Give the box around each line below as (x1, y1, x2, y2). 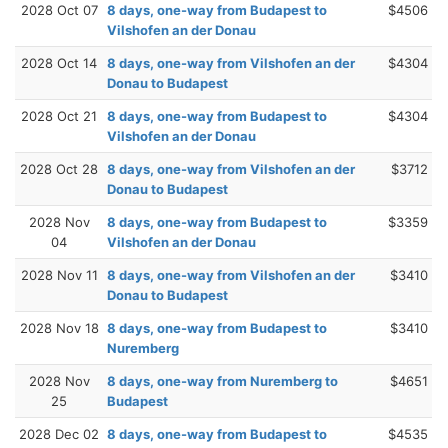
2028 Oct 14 (21, 54, 97, 71)
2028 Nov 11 (20, 266, 98, 283)
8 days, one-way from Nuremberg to (107, 372, 338, 389)
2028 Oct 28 (20, 160, 98, 177)
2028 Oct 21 (21, 107, 97, 124)
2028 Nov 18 (19, 319, 99, 336)
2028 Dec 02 (19, 425, 99, 442)
